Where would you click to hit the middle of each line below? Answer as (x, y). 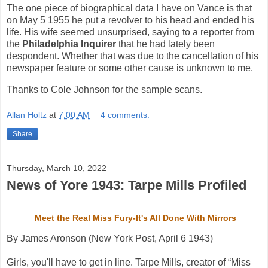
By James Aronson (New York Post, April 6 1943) (110, 238)
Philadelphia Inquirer (69, 44)
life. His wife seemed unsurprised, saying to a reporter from (130, 32)
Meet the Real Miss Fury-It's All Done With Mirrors (134, 217)
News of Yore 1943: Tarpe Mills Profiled (127, 185)
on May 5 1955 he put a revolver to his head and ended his (130, 20)
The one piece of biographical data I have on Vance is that (129, 8)
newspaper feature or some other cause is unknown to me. (131, 68)
